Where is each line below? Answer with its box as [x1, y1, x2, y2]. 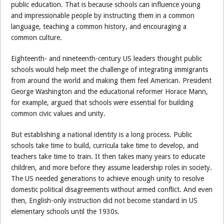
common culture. [11, 33, 62, 41]
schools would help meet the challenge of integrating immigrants [11, 65, 208, 73]
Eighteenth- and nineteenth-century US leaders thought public [11, 54, 202, 62]
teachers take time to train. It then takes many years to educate [11, 152, 205, 160]
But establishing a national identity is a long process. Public [11, 130, 192, 138]
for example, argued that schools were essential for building [11, 98, 194, 106]
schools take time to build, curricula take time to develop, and [11, 141, 199, 149]
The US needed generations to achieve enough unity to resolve [11, 174, 204, 182]
